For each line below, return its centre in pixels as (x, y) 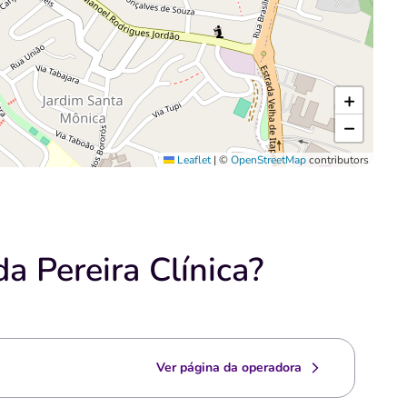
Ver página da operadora (229, 367)
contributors (338, 160)
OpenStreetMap (268, 160)
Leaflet (193, 160)
